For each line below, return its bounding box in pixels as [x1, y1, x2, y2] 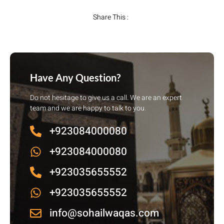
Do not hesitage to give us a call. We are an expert [30, 92, 182, 103]
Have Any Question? [30, 71, 120, 84]
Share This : [93, 12, 128, 23]
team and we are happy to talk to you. [30, 103, 146, 114]
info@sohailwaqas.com [49, 205, 159, 221]
